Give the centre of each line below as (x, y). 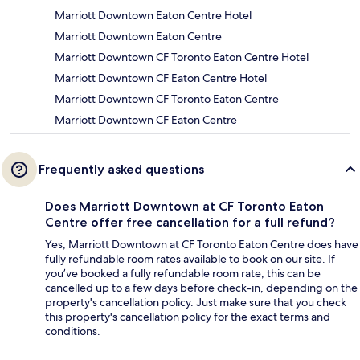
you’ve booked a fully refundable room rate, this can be (183, 273)
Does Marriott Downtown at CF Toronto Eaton (184, 206)
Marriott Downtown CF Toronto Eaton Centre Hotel (182, 57)
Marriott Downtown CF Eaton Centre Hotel (161, 78)
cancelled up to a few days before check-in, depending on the (201, 287)
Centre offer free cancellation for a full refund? (190, 222)
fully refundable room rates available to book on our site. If (190, 258)
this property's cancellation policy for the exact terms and (188, 316)
